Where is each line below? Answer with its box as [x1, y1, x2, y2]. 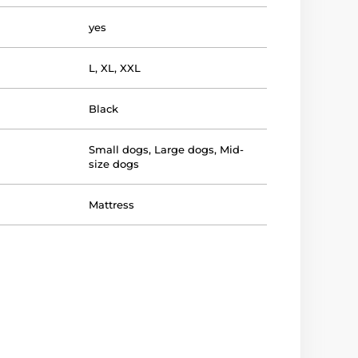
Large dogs [154, 142, 215, 156]
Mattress [89, 197, 135, 211]
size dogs [89, 157, 140, 170]
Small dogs [89, 142, 149, 156]
